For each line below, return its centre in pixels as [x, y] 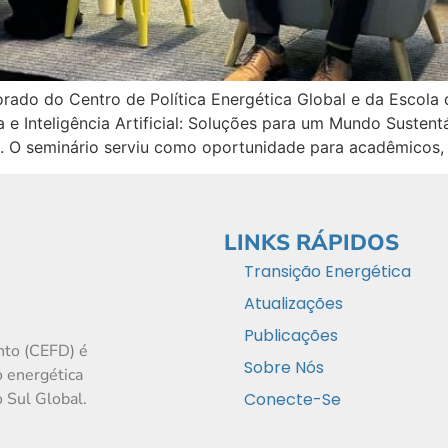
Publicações [291, 336]
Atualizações [293, 304]
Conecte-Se [292, 400]
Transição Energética [327, 272]
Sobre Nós [284, 368]
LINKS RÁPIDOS [311, 243]
